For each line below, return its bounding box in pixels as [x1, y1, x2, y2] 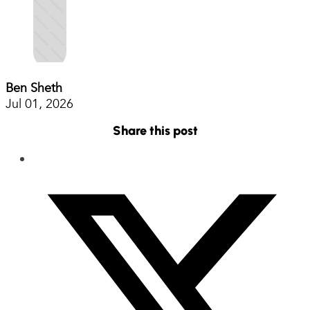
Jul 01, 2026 [6, 95, 73, 113]
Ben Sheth [6, 79, 62, 97]
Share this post [112, 122, 198, 138]
